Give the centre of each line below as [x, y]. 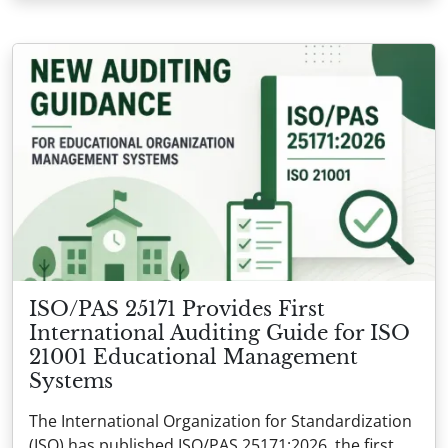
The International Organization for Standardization [220, 421]
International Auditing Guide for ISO [219, 333]
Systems [71, 381]
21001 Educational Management [193, 357]
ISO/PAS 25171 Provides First [177, 309]
